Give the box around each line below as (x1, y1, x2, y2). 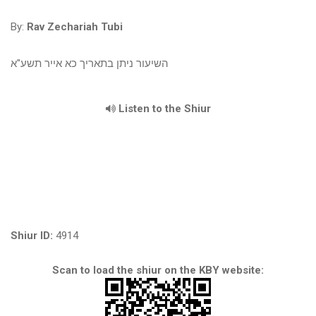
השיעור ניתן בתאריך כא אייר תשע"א (11, 57, 169, 70)
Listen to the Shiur (115, 102, 211, 115)
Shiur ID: (11, 229, 53, 242)
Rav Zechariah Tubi (27, 20, 123, 33)
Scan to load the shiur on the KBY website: (52, 264, 264, 276)
